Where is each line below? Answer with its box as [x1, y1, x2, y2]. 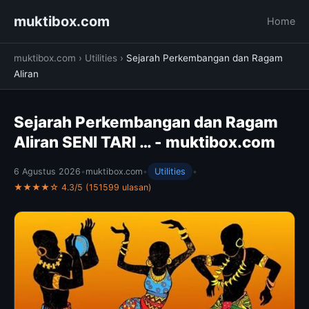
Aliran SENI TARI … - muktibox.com [14, 132, 275, 151]
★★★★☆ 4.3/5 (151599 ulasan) [14, 182, 152, 192]
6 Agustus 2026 [14, 166, 81, 177]
